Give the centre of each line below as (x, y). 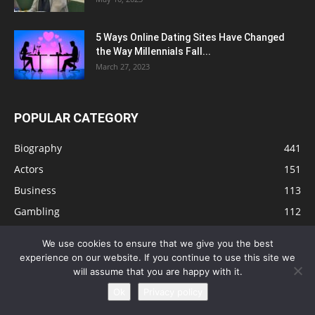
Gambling (37, 212)
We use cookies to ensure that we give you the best (157, 243)
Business (35, 191)
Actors (29, 169)
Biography (38, 148)
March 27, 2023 (123, 67)
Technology (41, 296)
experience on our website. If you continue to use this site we (157, 257)
